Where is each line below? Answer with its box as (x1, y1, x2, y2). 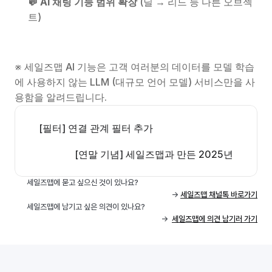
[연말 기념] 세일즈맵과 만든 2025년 (75, 148, 233, 161)
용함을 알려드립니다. (15, 91, 107, 104)
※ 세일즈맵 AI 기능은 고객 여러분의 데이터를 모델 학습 (15, 61, 254, 73)
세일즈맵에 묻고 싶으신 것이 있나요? (27, 178, 140, 188)
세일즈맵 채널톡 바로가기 (180, 190, 257, 200)
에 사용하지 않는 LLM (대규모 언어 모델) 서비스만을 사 (15, 76, 255, 89)
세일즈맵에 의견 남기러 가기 (172, 214, 257, 224)
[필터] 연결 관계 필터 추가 (39, 122, 153, 135)
